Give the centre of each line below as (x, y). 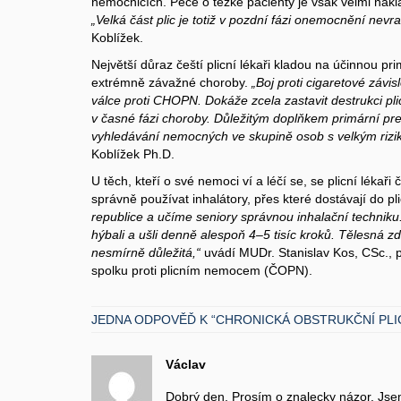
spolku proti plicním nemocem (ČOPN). (202, 270)
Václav (186, 364)
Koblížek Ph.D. (133, 154)
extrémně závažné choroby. (170, 82)
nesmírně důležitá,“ (146, 252)
